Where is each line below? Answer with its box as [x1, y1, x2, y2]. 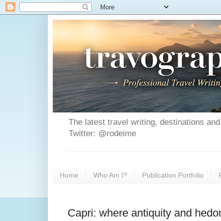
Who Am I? [93, 171, 127, 179]
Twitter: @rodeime [69, 129, 136, 139]
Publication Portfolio [142, 171, 204, 179]
